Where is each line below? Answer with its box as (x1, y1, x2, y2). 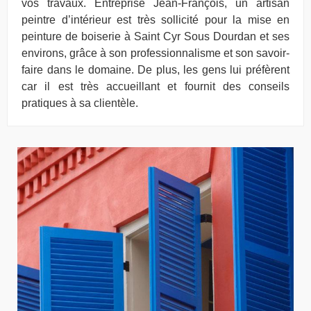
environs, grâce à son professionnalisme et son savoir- (22, 47, 289, 59)
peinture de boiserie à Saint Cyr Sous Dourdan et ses (22, 30, 289, 42)
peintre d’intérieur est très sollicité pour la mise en (22, 13, 289, 26)
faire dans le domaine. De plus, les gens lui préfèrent (22, 63, 289, 76)
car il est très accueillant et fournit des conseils (22, 80, 289, 92)
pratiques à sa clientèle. (22, 96, 138, 109)
